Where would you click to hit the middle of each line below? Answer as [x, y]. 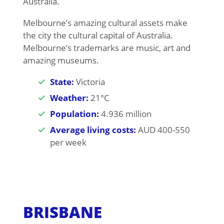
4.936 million [126, 114]
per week [68, 142]
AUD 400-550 [163, 130]
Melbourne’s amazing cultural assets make [105, 23]
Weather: [69, 98]
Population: [75, 114]
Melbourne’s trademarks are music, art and [106, 48]
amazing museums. [61, 60]
